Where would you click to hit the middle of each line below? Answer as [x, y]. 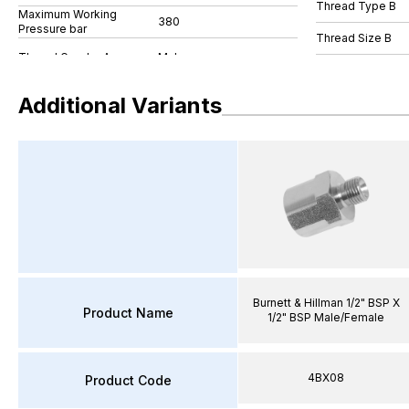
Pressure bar [52, 29]
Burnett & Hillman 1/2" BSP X [326, 303]
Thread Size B [354, 37]
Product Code [128, 380]
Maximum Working [68, 14]
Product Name [128, 312]
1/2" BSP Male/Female [326, 317]
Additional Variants [120, 105]
